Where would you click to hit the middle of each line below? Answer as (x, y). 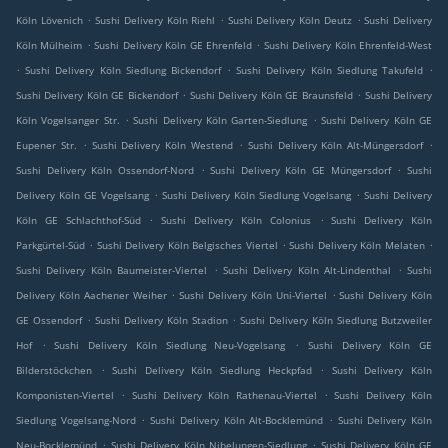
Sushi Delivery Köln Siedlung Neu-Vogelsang (170, 345)
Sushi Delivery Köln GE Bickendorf (97, 95)
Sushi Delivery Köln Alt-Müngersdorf (335, 145)
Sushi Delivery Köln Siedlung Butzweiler (336, 320)
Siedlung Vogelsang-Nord (76, 420)
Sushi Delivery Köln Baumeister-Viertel (112, 270)
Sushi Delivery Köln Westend (162, 145)
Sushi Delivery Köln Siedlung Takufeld (329, 70)
